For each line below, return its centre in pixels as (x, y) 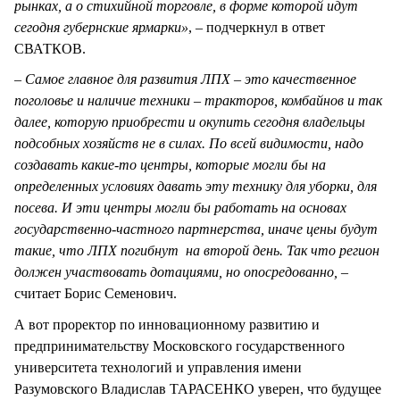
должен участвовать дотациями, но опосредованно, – (181, 272)
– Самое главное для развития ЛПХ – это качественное (185, 79)
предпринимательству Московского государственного (179, 346)
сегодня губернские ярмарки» (101, 28)
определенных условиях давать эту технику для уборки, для (196, 187)
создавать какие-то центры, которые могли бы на (170, 165)
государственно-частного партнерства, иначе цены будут (196, 229)
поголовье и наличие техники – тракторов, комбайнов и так (198, 101)
